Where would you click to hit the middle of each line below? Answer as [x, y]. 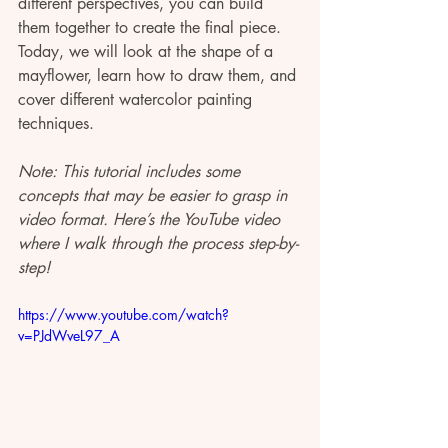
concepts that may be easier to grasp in [155, 195]
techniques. [56, 123]
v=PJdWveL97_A [69, 335]
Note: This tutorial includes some [131, 171]
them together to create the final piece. [152, 27]
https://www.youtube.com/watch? [123, 314]
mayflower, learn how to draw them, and [159, 75]
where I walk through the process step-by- [158, 243]
